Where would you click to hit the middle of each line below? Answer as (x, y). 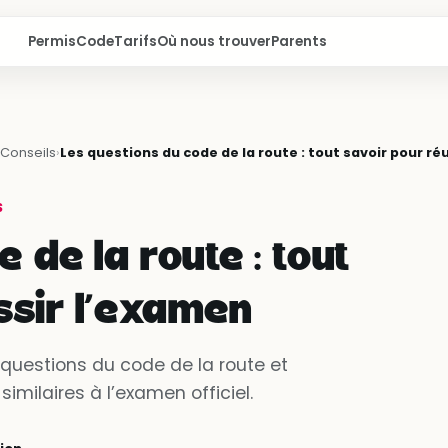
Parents (298, 41)
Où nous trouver (213, 41)
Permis (51, 41)
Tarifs (135, 41)
